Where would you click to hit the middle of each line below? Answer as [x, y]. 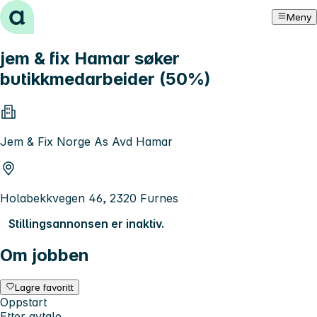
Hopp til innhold [49, 13]
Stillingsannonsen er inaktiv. [86, 223]
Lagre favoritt [45, 287]
